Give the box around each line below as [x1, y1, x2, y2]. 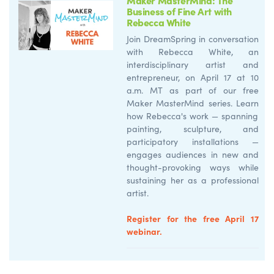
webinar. [127, 224, 164, 237]
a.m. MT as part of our [127, 84, 243, 96]
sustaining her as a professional [127, 174, 259, 186]
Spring [170, 32, 196, 45]
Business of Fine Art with [127, 4, 232, 18]
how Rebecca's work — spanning [127, 109, 258, 122]
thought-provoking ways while [127, 161, 259, 173]
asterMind [164, 97, 205, 109]
